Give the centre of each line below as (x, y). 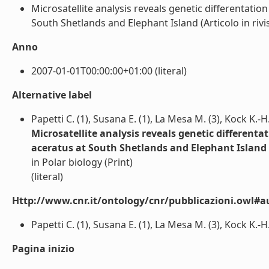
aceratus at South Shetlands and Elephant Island (149, 148)
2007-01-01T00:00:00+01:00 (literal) (109, 71)
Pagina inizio (43, 249)
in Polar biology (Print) (82, 162)
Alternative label (52, 95)
